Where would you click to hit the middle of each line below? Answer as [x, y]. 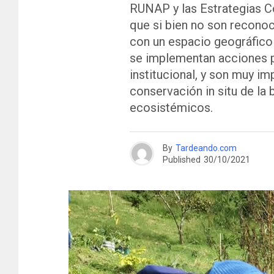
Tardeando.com [206, 148]
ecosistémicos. [171, 108]
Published [182, 159]
